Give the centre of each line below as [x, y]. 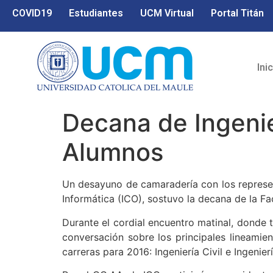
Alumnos [113, 152]
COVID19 [32, 13]
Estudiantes [96, 13]
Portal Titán [237, 13]
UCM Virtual [167, 13]
